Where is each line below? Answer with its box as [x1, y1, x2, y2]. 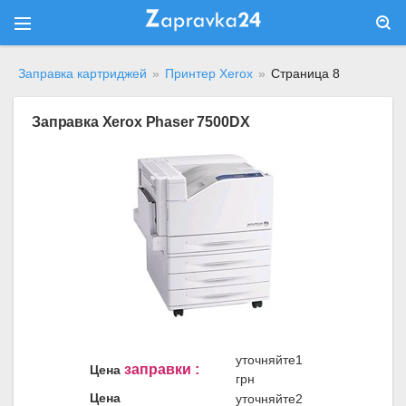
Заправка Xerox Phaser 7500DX [32, 113, 250, 130]
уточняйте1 [236, 353, 303, 368]
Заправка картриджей [18, 66, 147, 81]
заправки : [124, 362, 199, 378]
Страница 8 [271, 66, 340, 81]
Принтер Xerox [165, 66, 253, 81]
